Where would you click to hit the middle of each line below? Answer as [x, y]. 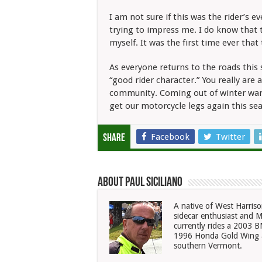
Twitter [230, 137]
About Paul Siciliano [140, 183]
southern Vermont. [208, 246]
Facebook [170, 137]
